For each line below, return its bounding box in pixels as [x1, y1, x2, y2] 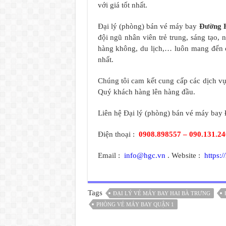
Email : [97, 151, 124, 159]
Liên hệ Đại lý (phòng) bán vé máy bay [97, 109, 224, 117]
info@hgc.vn [124, 151, 165, 159]
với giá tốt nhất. [97, 1, 147, 9]
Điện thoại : [97, 130, 139, 138]
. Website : [165, 151, 204, 159]
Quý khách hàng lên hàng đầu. [97, 88, 195, 96]
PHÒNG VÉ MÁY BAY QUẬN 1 [96, 201, 174, 207]
